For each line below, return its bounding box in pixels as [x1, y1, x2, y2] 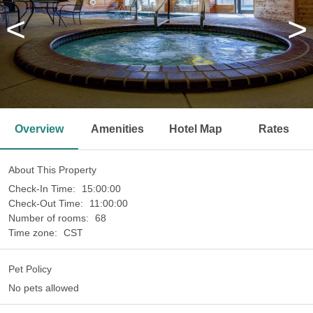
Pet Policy [8, 263, 52, 275]
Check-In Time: [8, 183, 78, 194]
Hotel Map [169, 123, 222, 135]
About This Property [8, 164, 96, 175]
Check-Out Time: [8, 198, 86, 209]
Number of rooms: [8, 212, 92, 224]
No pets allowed [8, 282, 79, 293]
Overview [15, 123, 64, 135]
